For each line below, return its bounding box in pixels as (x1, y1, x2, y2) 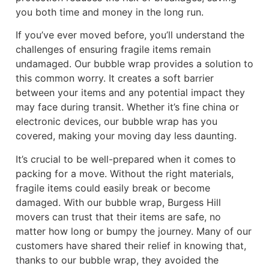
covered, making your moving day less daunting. (16, 130, 237, 142)
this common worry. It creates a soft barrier (16, 72, 214, 85)
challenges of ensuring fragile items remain (16, 43, 211, 56)
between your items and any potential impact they (16, 86, 245, 99)
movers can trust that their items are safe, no (16, 210, 221, 223)
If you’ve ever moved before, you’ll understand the (16, 29, 244, 41)
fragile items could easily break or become (16, 181, 210, 194)
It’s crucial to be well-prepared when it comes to (16, 153, 236, 165)
